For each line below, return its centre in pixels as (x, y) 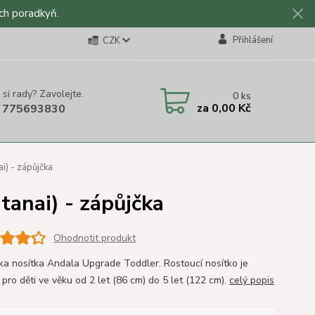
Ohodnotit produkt (94, 238)
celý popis (251, 280)
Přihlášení (252, 40)
